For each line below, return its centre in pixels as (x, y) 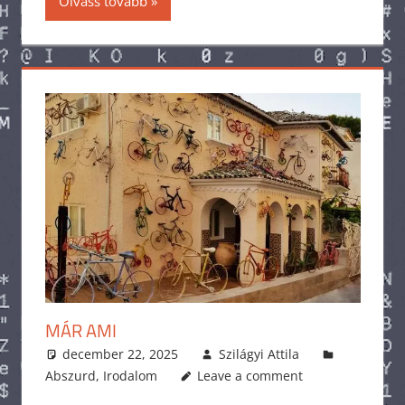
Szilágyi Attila (259, 353)
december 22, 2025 (121, 353)
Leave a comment (250, 375)
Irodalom (130, 375)
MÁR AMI (80, 330)
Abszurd (70, 375)
